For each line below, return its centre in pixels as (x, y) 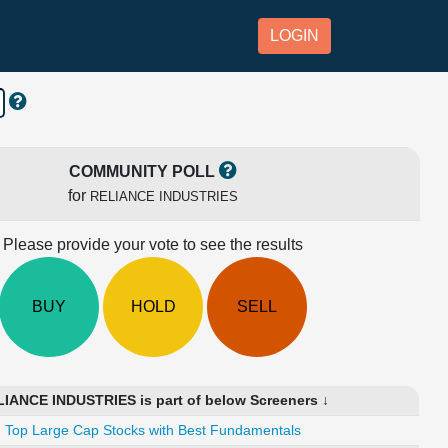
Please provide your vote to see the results (153, 244)
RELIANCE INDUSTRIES (164, 196)
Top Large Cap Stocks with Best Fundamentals (153, 430)
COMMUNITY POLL (142, 171)
